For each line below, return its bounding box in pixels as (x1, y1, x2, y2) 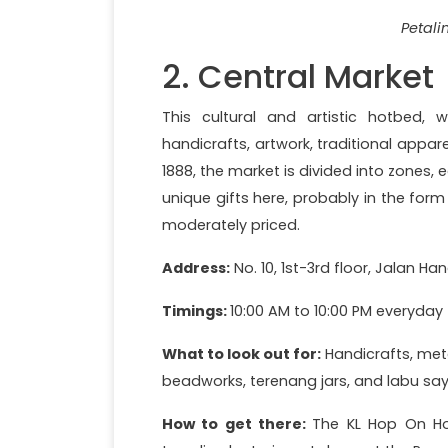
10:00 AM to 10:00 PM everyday (230, 300, 443, 321)
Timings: (162, 300, 230, 321)
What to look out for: (162, 343, 321, 364)
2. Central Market (162, 53, 434, 99)
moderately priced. (162, 214, 300, 235)
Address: (162, 257, 230, 278)
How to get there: (162, 413, 313, 434)
